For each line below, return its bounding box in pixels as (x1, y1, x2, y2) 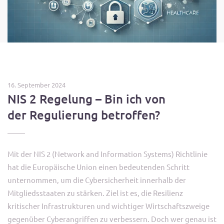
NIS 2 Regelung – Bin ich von (7, 91, 165, 106)
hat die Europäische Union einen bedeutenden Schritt (7, 162, 189, 171)
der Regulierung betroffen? (7, 107, 160, 122)
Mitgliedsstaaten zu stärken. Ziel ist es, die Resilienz (7, 188, 183, 197)
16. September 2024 (7, 80, 65, 89)
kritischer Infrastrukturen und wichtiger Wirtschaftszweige (7, 201, 209, 210)
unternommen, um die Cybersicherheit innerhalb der (7, 175, 186, 184)
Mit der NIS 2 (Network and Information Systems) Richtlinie (7, 149, 207, 158)
